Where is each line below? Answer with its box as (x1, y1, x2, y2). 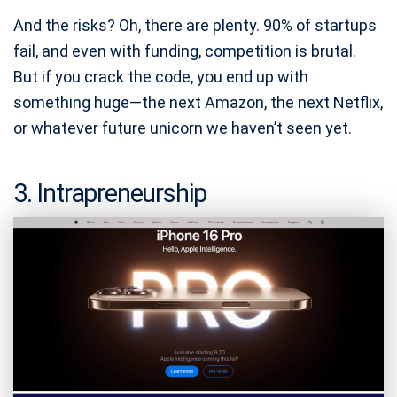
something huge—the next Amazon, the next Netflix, (13, 93, 383, 113)
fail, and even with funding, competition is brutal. (13, 42, 356, 61)
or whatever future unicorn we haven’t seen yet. (13, 119, 352, 138)
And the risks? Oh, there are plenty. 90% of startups (13, 16, 377, 35)
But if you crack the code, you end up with (13, 67, 308, 87)
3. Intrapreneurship (13, 178, 207, 209)
